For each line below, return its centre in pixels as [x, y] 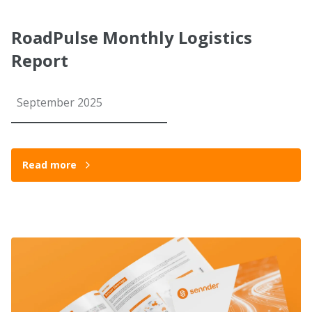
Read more [49, 165]
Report [40, 60]
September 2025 [60, 102]
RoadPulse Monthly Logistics [132, 37]
